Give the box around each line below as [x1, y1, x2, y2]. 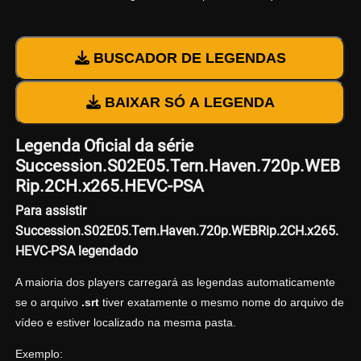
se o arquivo [15, 295, 81, 309]
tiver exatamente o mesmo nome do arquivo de [98, 295, 344, 309]
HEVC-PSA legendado [15, 243, 138, 259]
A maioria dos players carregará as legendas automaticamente [15, 275, 335, 288]
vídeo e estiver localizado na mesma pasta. [15, 315, 236, 329]
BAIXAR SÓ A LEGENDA [100, 94, 275, 111]
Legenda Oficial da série [15, 136, 193, 156]
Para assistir [15, 202, 86, 218]
